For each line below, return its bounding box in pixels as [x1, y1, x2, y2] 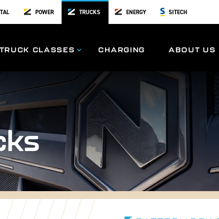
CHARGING [98, 45, 145, 54]
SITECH [169, 8, 188, 16]
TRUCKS [79, 8, 101, 16]
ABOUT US [168, 45, 216, 54]
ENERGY [126, 8, 146, 16]
